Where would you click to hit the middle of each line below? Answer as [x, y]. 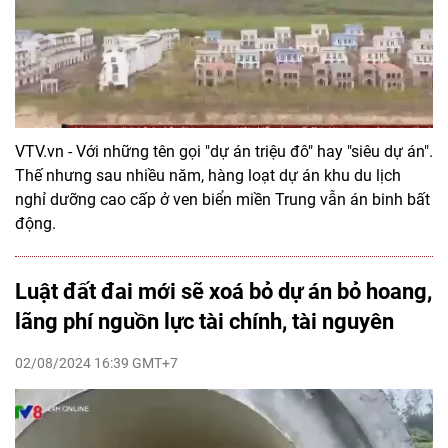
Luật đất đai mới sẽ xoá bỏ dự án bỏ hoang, [223, 291]
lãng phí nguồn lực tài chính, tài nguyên [204, 321]
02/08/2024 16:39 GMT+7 [96, 363]
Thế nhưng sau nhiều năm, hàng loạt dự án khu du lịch [208, 175]
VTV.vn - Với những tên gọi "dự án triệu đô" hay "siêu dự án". [224, 151]
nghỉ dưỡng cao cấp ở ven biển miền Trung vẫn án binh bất [222, 199]
